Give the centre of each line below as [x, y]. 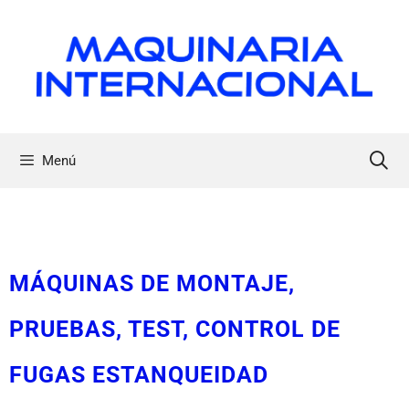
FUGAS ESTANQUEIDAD [139, 374]
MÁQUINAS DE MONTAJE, [152, 283]
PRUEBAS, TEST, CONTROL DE [175, 329]
